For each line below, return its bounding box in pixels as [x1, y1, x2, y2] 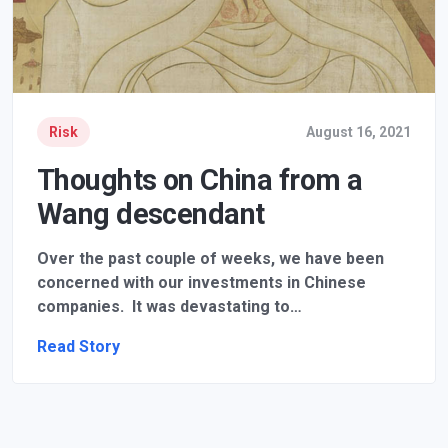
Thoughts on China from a [37, 163, 363, 198]
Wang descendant [37, 197, 265, 232]
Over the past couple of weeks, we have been [37, 249, 384, 269]
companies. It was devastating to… [37, 297, 302, 317]
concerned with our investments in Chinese [37, 273, 366, 293]
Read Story [37, 337, 120, 357]
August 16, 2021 [306, 124, 411, 141]
